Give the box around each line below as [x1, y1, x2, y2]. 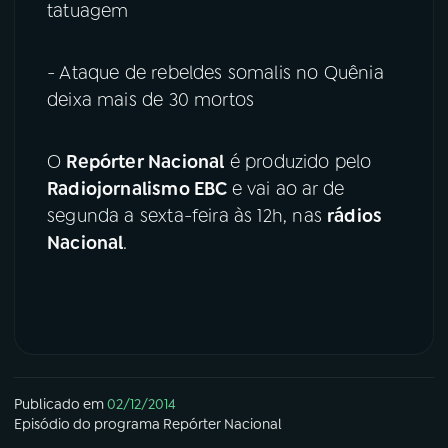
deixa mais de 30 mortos [47, 88, 255, 113]
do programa [70, 415, 163, 434]
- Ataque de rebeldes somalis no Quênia [47, 61, 384, 86]
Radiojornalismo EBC [47, 177, 232, 202]
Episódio [14, 415, 70, 434]
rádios [327, 204, 383, 229]
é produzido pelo [224, 150, 372, 175]
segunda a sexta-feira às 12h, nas [47, 204, 328, 229]
